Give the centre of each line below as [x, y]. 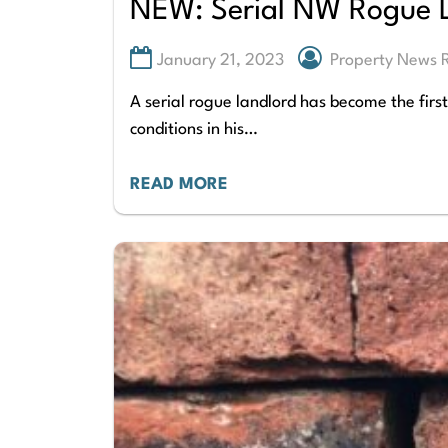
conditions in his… [194, 129]
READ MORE [179, 184]
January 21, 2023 [220, 61]
